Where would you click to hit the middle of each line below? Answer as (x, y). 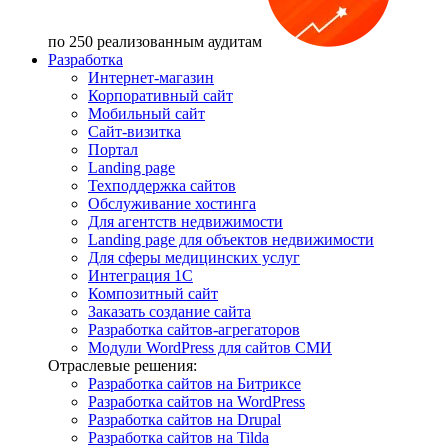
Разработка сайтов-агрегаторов (194, 329)
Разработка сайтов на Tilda (178, 437)
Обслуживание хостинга (172, 203)
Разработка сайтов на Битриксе (194, 383)
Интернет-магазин (151, 77)
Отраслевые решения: (122, 365)
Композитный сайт (153, 293)
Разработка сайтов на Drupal (184, 419)
